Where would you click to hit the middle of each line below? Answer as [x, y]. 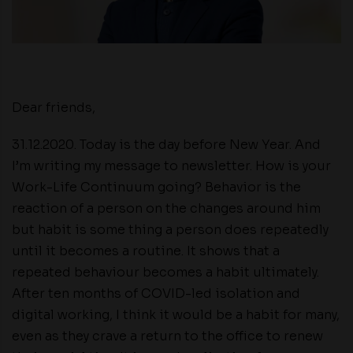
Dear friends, [54, 108]
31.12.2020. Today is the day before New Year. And [166, 145]
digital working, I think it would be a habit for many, [176, 315]
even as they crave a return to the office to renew [167, 336]
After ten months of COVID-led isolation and [156, 294]
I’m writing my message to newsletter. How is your [171, 166]
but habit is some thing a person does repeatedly [170, 230]
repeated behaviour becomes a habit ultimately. [165, 272]
